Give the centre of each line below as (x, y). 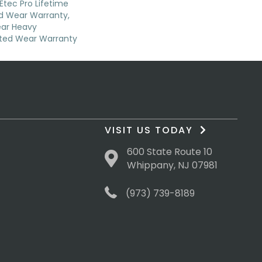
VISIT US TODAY (153, 130)
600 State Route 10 (170, 152)
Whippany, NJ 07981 (173, 166)
